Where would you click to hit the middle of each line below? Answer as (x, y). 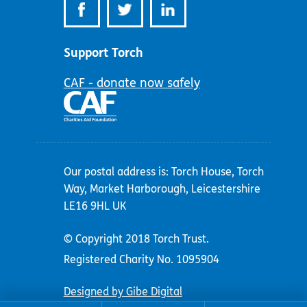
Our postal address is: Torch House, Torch (163, 172)
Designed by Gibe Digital (123, 292)
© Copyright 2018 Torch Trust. (136, 238)
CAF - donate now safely (132, 83)
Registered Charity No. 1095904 (141, 259)
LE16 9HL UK (95, 206)
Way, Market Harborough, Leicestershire (162, 189)
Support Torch (103, 53)
